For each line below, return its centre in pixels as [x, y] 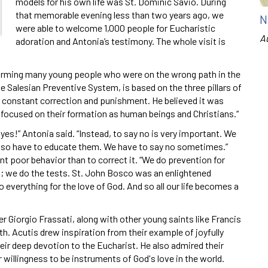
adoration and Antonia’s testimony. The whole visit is [121, 41]
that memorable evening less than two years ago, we [120, 14]
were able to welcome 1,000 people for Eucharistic [115, 28]
